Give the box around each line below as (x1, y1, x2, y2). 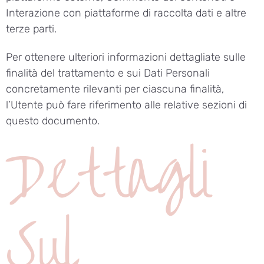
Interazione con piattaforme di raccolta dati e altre (6, 6, 246, 20)
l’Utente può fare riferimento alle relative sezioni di (6, 98, 247, 111)
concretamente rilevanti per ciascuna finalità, (6, 82, 224, 95)
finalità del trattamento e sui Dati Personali (6, 66, 210, 80)
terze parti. (6, 22, 57, 36)
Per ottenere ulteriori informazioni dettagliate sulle (6, 50, 246, 64)
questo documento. (6, 114, 100, 127)
